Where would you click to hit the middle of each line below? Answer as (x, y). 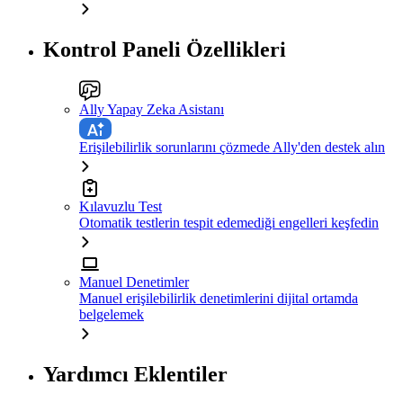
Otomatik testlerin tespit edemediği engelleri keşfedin (229, 223)
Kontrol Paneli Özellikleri (165, 50)
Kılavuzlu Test (121, 207)
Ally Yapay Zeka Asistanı (152, 110)
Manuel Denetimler (134, 282)
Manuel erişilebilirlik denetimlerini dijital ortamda (219, 299)
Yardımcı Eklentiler (135, 375)
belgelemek (112, 315)
